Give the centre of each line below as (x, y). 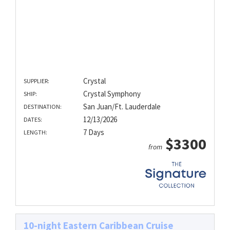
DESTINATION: (43, 106)
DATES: (33, 119)
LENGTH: (35, 132)
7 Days (93, 132)
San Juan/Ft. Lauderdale (122, 106)
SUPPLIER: (36, 81)
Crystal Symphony (112, 93)
